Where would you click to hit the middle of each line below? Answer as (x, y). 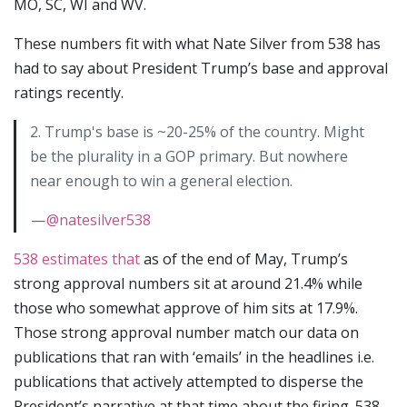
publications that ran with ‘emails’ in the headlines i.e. (194, 357)
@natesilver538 (99, 220)
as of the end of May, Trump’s (244, 259)
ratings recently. (69, 93)
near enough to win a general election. (161, 181)
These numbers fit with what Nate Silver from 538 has (197, 44)
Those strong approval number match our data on (186, 333)
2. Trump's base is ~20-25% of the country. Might (197, 132)
